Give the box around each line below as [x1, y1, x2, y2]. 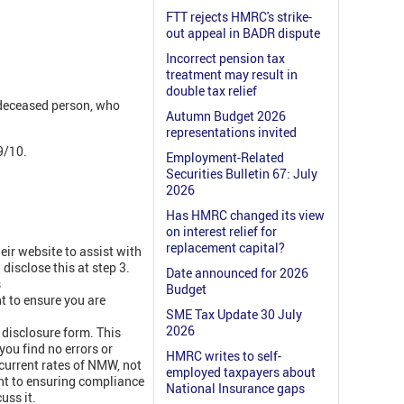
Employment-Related [166, 149, 284, 167]
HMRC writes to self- [166, 347, 281, 365]
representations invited [166, 124, 297, 142]
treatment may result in [166, 66, 298, 84]
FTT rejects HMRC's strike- [166, 8, 312, 26]
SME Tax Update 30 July [166, 306, 302, 324]
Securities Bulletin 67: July [166, 165, 317, 183]
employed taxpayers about [166, 363, 316, 381]
